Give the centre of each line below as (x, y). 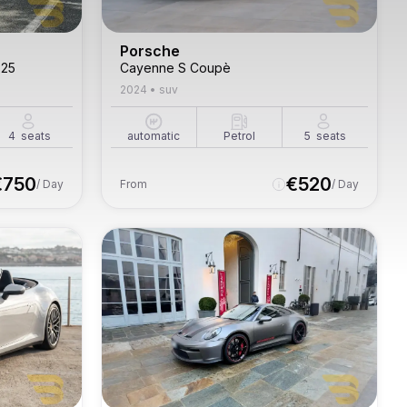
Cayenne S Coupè (175, 68)
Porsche (150, 51)
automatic (154, 136)
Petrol (239, 136)
